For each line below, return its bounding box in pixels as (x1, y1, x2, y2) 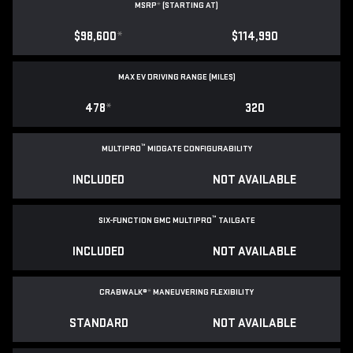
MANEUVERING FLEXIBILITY (151, 287, 254, 298)
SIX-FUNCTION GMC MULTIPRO (98, 215, 212, 226)
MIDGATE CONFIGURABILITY (145, 143, 252, 154)
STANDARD (69, 316, 128, 332)
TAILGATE (216, 215, 255, 226)
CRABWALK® (99, 287, 147, 298)
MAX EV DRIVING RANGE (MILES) (117, 72, 236, 83)
